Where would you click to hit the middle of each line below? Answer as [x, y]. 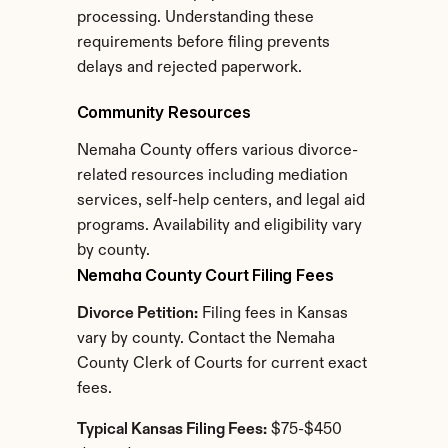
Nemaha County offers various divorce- [217, 151]
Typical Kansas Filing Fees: [171, 430]
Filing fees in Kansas [272, 314]
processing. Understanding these [195, 18]
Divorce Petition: [137, 314]
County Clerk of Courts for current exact [221, 364]
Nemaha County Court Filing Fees [205, 275]
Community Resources [163, 112]
